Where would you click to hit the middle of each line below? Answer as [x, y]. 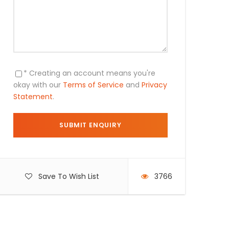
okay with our [38, 85]
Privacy [154, 85]
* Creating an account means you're [89, 73]
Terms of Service [93, 85]
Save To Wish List [68, 176]
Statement [33, 97]
